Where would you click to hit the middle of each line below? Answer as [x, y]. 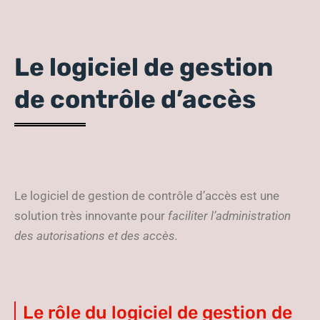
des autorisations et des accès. [97, 236]
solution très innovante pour [91, 216]
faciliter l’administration [229, 216]
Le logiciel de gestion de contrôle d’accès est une [147, 196]
